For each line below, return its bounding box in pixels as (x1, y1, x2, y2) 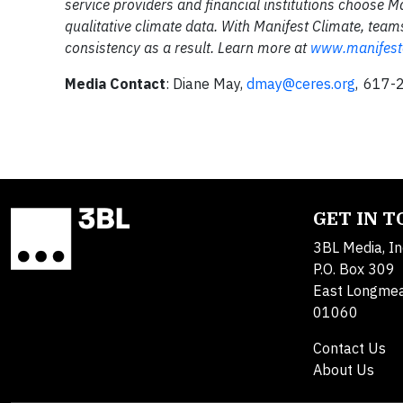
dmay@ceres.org (246, 75, 355, 93)
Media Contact (65, 75, 166, 93)
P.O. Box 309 (313, 260, 395, 278)
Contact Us (313, 339, 386, 357)
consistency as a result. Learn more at (65, 39, 310, 57)
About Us (313, 361, 374, 379)
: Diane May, (166, 75, 246, 93)
